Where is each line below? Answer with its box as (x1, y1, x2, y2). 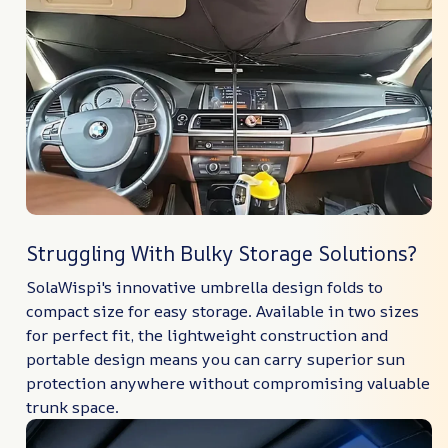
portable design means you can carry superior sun (26, 347, 405, 370)
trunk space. (26, 395, 119, 418)
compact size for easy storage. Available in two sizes (26, 299, 419, 322)
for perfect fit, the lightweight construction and (26, 323, 388, 346)
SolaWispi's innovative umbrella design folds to (26, 275, 383, 298)
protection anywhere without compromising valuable (26, 371, 430, 394)
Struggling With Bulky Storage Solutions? (26, 239, 417, 267)
